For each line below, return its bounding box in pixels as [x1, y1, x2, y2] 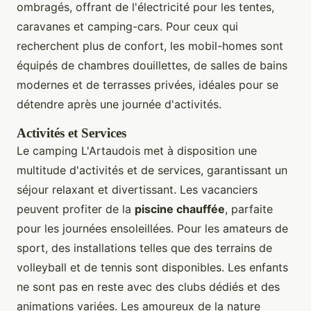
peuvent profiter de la [17, 201, 135, 216]
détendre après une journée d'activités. [17, 96, 221, 111]
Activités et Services [17, 125, 126, 140]
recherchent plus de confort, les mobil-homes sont [17, 38, 283, 53]
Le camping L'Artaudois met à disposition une [17, 143, 257, 158]
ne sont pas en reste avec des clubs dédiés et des [17, 279, 280, 294]
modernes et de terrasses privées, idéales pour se [17, 77, 278, 92]
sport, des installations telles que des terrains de [17, 240, 272, 255]
